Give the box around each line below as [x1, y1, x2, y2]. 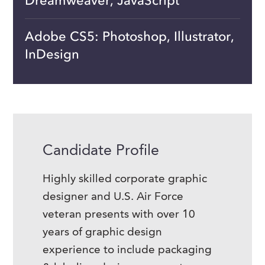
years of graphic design [43, 227, 163, 238]
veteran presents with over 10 [43, 209, 196, 221]
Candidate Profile [43, 144, 160, 159]
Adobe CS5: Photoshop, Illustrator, [25, 28, 235, 44]
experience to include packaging [43, 245, 212, 256]
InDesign [25, 46, 80, 62]
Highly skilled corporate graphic [43, 174, 208, 185]
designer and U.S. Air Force [43, 192, 184, 203]
